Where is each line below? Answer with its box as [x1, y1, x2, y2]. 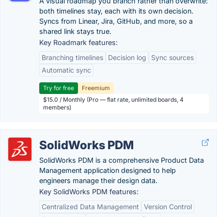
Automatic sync [42, 66, 91, 74]
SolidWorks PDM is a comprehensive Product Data [39, 156, 204, 164]
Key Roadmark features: [39, 38, 118, 46]
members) [43, 104, 71, 111]
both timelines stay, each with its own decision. [39, 7, 193, 15]
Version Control [144, 202, 192, 211]
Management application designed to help [39, 166, 176, 174]
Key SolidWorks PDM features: [39, 187, 139, 196]
